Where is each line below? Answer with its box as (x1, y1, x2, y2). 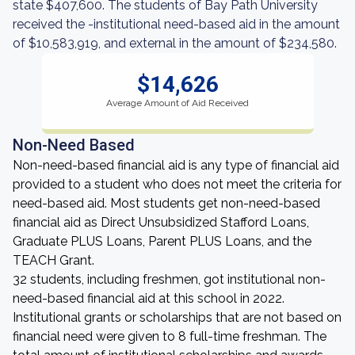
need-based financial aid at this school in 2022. (13, 291, 284, 306)
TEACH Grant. (13, 253, 94, 268)
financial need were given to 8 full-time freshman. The (13, 329, 326, 344)
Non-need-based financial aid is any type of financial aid (13, 158, 339, 173)
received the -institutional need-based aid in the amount (13, 17, 340, 32)
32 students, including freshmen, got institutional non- (13, 272, 326, 287)
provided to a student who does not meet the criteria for (13, 177, 342, 192)
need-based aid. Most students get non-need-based (13, 196, 320, 211)
